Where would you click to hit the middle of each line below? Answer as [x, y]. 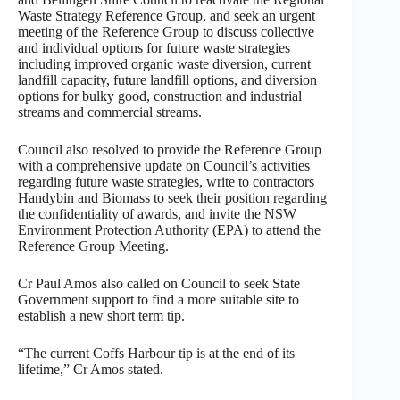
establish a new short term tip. [101, 315]
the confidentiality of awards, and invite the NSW [157, 213]
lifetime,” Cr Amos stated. [91, 369]
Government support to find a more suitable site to [158, 299]
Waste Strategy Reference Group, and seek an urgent [167, 15]
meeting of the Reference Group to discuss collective [166, 31]
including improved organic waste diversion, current [164, 63]
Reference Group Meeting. [93, 246]
